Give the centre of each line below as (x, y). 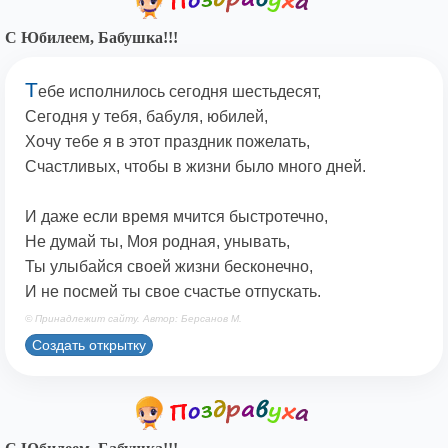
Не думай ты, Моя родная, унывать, (157, 242)
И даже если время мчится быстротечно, (176, 217)
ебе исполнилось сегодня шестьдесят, (179, 92)
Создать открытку (89, 344)
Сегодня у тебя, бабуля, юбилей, (146, 117)
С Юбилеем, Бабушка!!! (91, 38)
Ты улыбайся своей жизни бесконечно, (169, 267)
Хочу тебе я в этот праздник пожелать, (167, 142)
